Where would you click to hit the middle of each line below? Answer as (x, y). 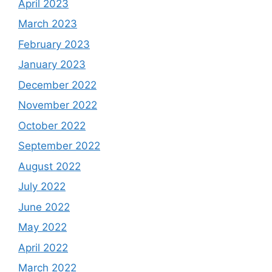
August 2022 (49, 166)
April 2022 (43, 247)
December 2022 (57, 85)
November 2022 (58, 105)
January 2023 (52, 64)
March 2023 (48, 24)
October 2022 (52, 125)
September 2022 (59, 146)
